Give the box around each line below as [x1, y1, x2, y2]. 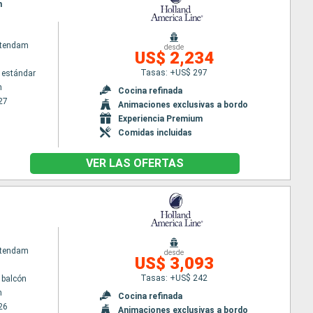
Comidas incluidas [118, 127, 193, 138]
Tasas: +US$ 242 [140, 272, 208, 283]
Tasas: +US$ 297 [140, 67, 208, 78]
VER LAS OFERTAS [85, 156, 184, 170]
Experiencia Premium [118, 113, 203, 124]
